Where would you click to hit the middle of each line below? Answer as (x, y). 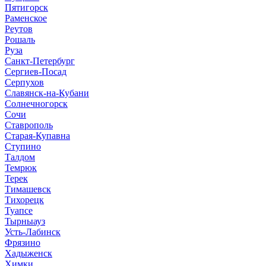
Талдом (20, 157)
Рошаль (20, 39)
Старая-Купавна (37, 135)
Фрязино (23, 242)
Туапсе (19, 210)
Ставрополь (29, 125)
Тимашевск (28, 189)
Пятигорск (26, 7)
